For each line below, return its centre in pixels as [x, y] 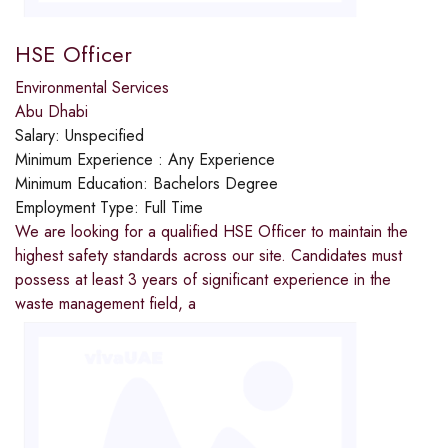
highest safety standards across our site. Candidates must [208, 256]
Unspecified [104, 136]
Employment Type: [79, 208]
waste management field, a [105, 304]
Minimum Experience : [91, 160]
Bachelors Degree [215, 184]
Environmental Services [92, 88]
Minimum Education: [84, 184]
